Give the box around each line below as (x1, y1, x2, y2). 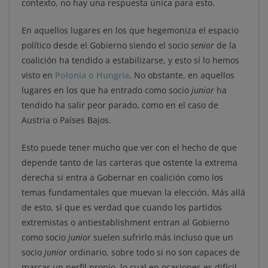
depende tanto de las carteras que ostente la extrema (22, 157, 237, 169)
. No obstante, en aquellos (129, 69, 234, 81)
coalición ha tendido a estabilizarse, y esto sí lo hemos (22, 54, 239, 66)
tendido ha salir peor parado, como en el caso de (22, 99, 218, 111)
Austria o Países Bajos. (22, 114, 111, 126)
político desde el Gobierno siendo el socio (22, 39, 191, 51)
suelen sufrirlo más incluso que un (93, 232, 233, 243)
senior (191, 39, 214, 51)
